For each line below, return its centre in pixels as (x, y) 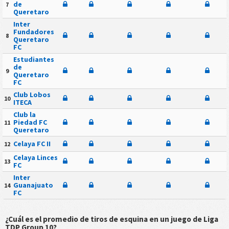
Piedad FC (30, 122)
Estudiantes (33, 59)
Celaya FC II (32, 143)
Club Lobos (32, 94)
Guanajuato (33, 185)
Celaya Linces (35, 157)
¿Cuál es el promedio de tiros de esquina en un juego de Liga (112, 219)
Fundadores (33, 31)
